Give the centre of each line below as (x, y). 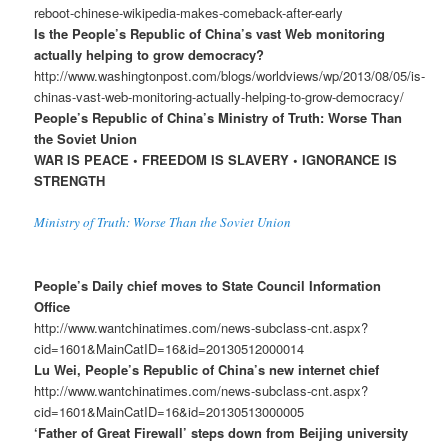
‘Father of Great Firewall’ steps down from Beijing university (221, 433)
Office (52, 307)
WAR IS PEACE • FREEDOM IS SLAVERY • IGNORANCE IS (216, 159)
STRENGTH (70, 180)
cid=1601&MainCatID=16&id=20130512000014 (169, 349)
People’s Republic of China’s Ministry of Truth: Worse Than (218, 117)
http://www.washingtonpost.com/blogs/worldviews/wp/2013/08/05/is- (230, 75)
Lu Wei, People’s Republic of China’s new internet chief (207, 370)
